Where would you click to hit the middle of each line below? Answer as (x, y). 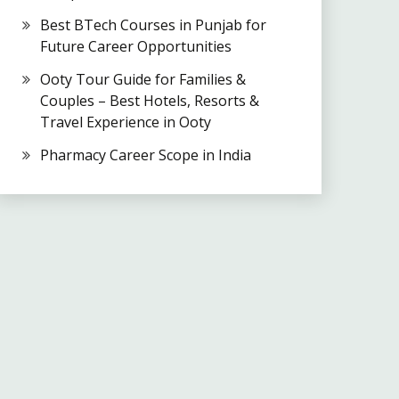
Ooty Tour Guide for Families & (142, 79)
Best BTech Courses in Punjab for (153, 24)
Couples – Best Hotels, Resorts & (149, 100)
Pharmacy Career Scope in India (145, 155)
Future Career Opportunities (135, 46)
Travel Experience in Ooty (125, 122)
